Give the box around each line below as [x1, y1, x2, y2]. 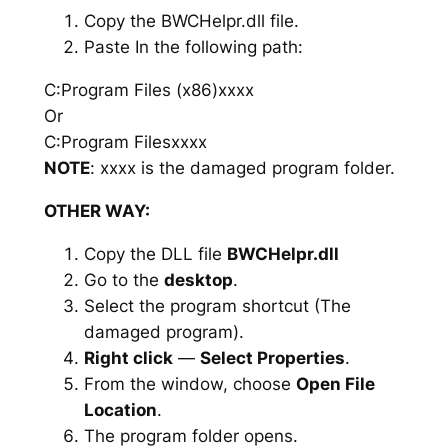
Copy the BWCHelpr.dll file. [83, 11, 299, 32]
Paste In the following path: [83, 37, 303, 58]
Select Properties [199, 347, 345, 368]
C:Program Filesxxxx [43, 132, 207, 153]
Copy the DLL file [83, 243, 227, 264]
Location [83, 399, 157, 420]
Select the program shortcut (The [83, 295, 351, 316]
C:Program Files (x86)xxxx [43, 80, 254, 101]
